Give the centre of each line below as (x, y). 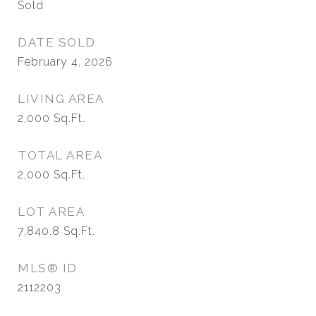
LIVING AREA (61, 99)
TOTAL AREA (60, 155)
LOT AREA (51, 212)
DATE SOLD (57, 42)
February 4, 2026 (65, 62)
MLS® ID (48, 268)
